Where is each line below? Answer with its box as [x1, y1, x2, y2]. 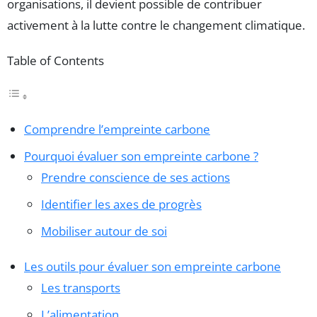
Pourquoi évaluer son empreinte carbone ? [24, 148, 258, 165]
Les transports [41, 279, 120, 296]
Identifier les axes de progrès [41, 196, 202, 213]
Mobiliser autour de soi [41, 223, 167, 240]
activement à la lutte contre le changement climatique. [7, 17, 305, 34]
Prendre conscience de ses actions [41, 169, 230, 186]
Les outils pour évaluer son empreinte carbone [24, 258, 281, 275]
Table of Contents [7, 52, 104, 69]
